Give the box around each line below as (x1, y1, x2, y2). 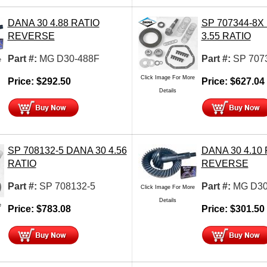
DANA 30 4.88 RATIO (7, 17, 100, 28)
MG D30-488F (39, 53, 100, 64)
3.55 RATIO (201, 30, 251, 41)
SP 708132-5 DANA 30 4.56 (7, 145, 127, 156)
